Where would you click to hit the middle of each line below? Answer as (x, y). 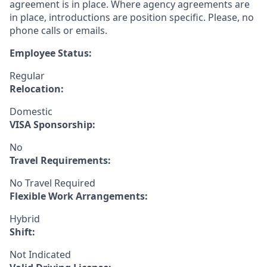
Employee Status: (51, 53)
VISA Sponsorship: (52, 125)
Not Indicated (40, 254)
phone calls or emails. (58, 30)
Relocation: (37, 89)
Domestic (31, 111)
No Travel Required (52, 183)
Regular (27, 76)
